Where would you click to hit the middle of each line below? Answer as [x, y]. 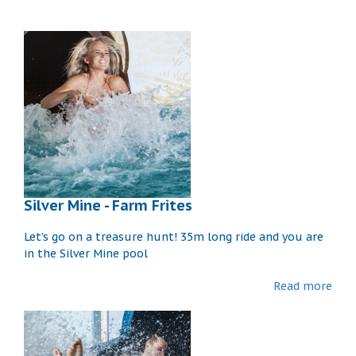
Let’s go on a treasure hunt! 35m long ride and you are [174, 236]
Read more [303, 286]
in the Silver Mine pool [89, 253]
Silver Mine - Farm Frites [108, 205]
